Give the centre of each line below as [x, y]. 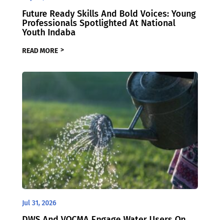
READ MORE [40, 51]
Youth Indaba [49, 32]
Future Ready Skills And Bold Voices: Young [109, 14]
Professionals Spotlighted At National [98, 23]
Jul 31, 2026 [39, 203]
